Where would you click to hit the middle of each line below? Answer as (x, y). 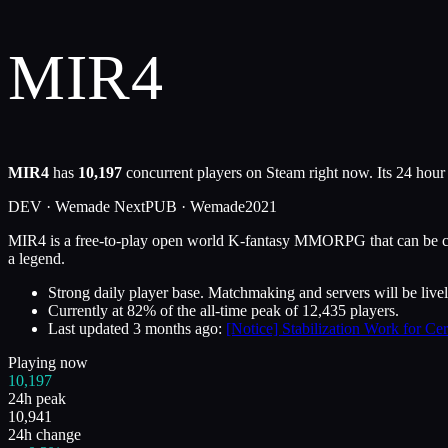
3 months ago (175, 329)
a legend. (36, 259)
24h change (44, 435)
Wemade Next (100, 207)
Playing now (48, 363)
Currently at (85, 311)
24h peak (37, 399)
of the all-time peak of (227, 311)
